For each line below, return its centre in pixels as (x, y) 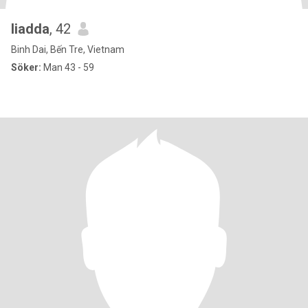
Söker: (26, 67)
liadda (30, 29)
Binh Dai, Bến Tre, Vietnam (68, 49)
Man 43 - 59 (68, 67)
